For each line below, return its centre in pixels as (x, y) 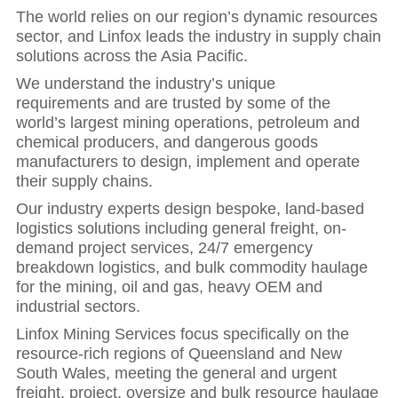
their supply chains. (84, 181)
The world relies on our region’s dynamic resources (197, 16)
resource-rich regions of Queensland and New (179, 353)
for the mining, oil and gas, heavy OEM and (169, 287)
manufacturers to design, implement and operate (188, 161)
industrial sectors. (78, 306)
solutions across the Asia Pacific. (132, 56)
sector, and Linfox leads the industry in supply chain (199, 36)
